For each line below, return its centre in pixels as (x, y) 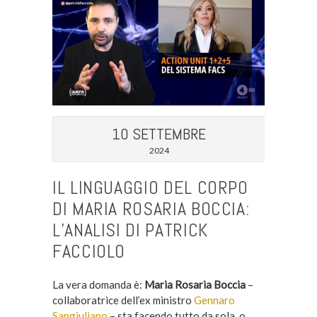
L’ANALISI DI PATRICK (130, 230)
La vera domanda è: (98, 284)
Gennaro (214, 300)
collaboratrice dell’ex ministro (123, 300)
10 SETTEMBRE (159, 133)
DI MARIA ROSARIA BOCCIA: (151, 209)
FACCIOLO (89, 251)
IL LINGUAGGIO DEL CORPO (150, 188)
